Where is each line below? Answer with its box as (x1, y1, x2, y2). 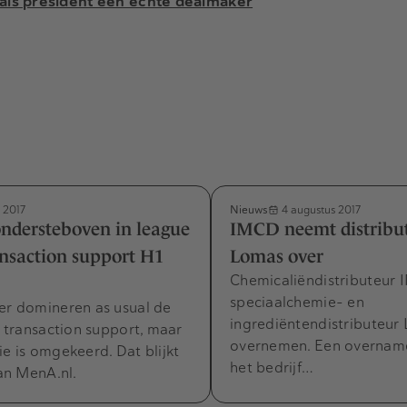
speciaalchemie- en (230, 293, 364, 313)
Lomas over (230, 246, 323, 267)
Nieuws (230, 203, 268, 217)
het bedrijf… (230, 358, 314, 378)
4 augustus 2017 (279, 203, 361, 217)
